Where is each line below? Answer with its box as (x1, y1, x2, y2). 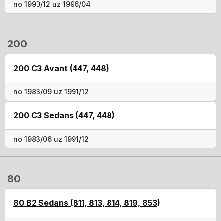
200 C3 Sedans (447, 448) (13, 110, 115, 120)
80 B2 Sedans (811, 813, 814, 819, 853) (13, 197, 160, 208)
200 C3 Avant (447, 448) (13, 63, 109, 73)
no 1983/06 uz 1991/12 (13, 134, 89, 143)
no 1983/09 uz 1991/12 (13, 87, 89, 96)
